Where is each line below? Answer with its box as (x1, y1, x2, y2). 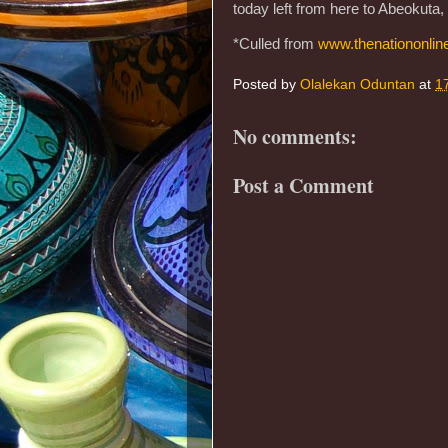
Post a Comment (233, 170, 374, 200)
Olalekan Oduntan (300, 76, 415, 92)
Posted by (233, 76, 300, 92)
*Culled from (233, 35, 318, 52)
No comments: (233, 121, 357, 151)
